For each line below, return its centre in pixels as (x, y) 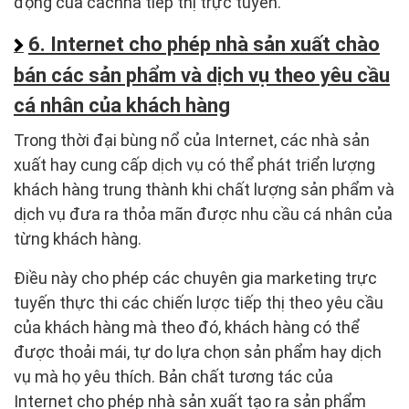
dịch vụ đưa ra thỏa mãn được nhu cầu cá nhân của (203, 215)
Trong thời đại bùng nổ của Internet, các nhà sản (192, 141)
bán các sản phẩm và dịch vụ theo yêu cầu (202, 76)
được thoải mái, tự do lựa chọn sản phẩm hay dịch (198, 352)
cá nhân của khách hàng (122, 106)
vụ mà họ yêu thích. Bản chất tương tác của (173, 377)
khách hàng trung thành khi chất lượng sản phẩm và (204, 190)
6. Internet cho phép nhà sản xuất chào (204, 45)
